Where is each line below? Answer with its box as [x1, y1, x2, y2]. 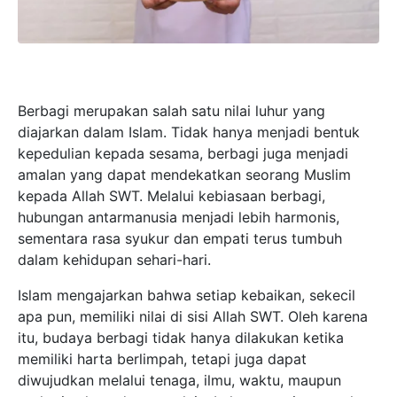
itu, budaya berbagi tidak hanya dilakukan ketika [18, 328, 344, 346]
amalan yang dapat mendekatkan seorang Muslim [18, 165, 351, 183]
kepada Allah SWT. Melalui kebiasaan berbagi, [18, 186, 325, 205]
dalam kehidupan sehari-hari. [18, 250, 211, 269]
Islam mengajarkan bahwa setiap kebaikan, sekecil [18, 285, 355, 304]
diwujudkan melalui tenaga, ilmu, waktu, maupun [18, 370, 341, 389]
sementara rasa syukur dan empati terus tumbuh [18, 229, 342, 247]
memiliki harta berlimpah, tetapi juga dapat [18, 349, 307, 368]
